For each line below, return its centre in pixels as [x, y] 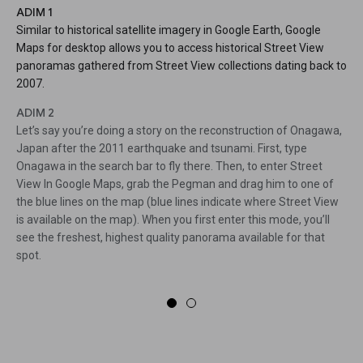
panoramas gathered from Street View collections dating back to [181, 66]
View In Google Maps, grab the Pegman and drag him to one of [175, 184]
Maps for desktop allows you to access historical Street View [170, 48]
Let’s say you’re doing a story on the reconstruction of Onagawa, [179, 131]
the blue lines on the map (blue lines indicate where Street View [177, 202]
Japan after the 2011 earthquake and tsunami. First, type [162, 149]
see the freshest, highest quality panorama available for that [171, 238]
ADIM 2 [35, 113]
